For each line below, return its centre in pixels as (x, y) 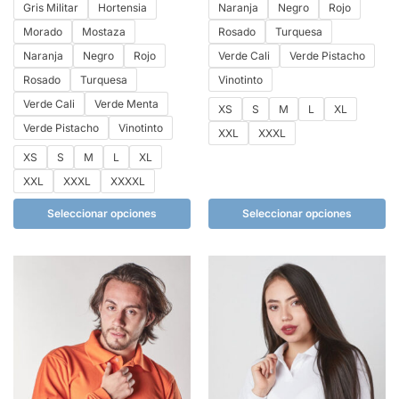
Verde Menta (126, 103)
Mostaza (104, 31)
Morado (43, 31)
